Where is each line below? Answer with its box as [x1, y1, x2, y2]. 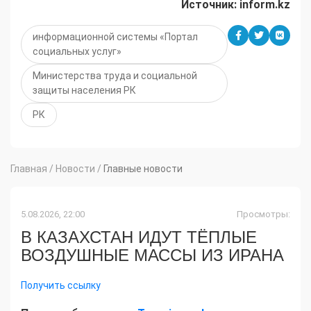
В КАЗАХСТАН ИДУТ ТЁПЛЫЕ [21, 228, 257, 247]
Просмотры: [237, 209, 290, 220]
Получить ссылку [21, 280, 101, 292]
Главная [10, 163, 47, 175]
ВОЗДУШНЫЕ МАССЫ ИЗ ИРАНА [21, 246, 284, 265]
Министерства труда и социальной [33, 70, 197, 82]
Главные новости [103, 163, 183, 175]
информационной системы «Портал [33, 31, 198, 43]
